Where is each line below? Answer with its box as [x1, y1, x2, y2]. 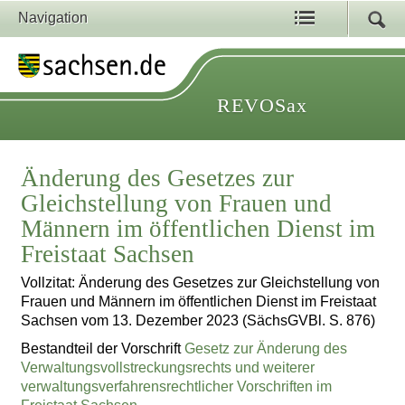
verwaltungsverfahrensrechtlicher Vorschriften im [21, 378, 333, 394]
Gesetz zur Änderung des [184, 340, 348, 356]
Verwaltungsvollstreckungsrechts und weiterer [21, 359, 316, 375]
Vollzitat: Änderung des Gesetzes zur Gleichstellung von [21, 275, 381, 291]
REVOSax [217, 94, 307, 117]
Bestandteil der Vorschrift [21, 340, 185, 356]
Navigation [18, 10, 88, 25]
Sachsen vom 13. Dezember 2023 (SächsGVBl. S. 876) [21, 313, 376, 329]
